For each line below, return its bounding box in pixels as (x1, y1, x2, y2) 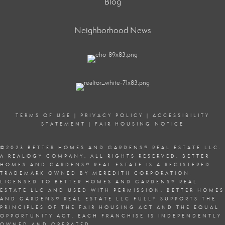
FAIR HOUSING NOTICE (94, 121, 184, 127)
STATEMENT (41, 121, 86, 127)
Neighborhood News (74, 25, 151, 36)
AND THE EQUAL (154, 204, 219, 210)
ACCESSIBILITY (152, 113, 210, 119)
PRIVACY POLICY (80, 113, 144, 119)
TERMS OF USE (15, 113, 71, 119)
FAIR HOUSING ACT (79, 204, 154, 210)
